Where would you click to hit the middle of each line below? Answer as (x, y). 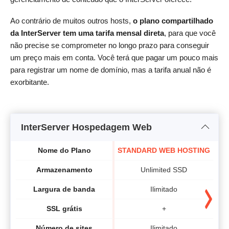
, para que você (190, 33)
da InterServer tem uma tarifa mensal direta (87, 33)
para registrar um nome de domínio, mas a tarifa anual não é (111, 70)
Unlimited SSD (164, 170)
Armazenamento (64, 170)
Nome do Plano (64, 151)
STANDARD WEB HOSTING (164, 151)
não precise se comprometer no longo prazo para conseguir (110, 45)
